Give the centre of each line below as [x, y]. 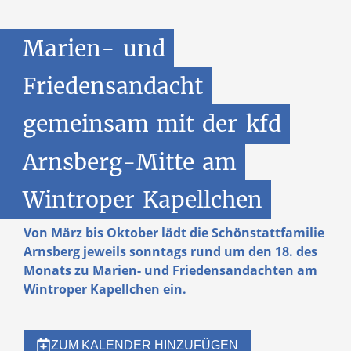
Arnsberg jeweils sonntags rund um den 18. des [170, 252]
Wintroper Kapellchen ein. [105, 289]
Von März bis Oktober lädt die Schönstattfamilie [174, 233]
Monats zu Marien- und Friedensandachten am [170, 271]
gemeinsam [86, 124]
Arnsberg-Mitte [109, 162]
